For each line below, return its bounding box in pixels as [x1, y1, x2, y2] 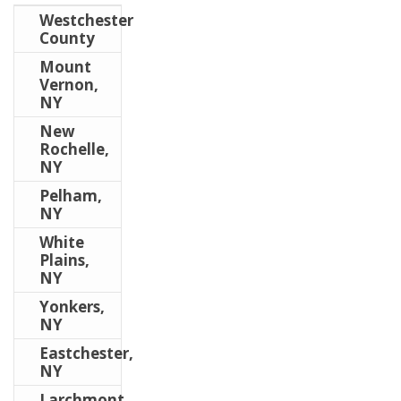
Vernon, [39, 74, 98, 96]
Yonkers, [39, 296, 105, 318]
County [39, 28, 95, 49]
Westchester [39, 10, 133, 31]
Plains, [39, 250, 90, 271]
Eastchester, [39, 343, 133, 364]
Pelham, [39, 185, 102, 207]
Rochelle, [39, 139, 109, 160]
